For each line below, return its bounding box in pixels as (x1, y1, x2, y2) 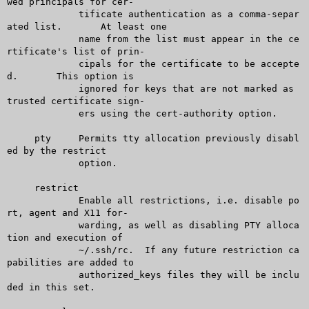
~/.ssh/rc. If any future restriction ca (6, 244, 51, 255)
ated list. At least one (6, 21, 62, 32)
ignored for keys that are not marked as (6, 83, 51, 94)
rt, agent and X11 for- (6, 207, 128, 218)
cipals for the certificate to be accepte (6, 58, 51, 69)
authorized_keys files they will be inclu (6, 269, 51, 280)
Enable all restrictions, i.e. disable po (6, 195, 51, 206)
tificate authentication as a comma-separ (6, 8, 51, 19)
